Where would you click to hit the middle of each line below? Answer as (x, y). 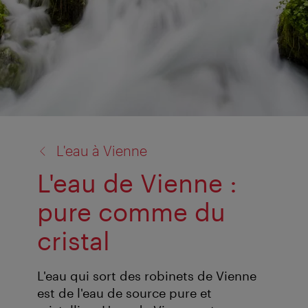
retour (36, 134)
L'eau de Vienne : (137, 183)
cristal (74, 240)
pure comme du (131, 211)
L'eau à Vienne (102, 150)
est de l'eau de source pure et (124, 293)
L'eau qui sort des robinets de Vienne (147, 276)
